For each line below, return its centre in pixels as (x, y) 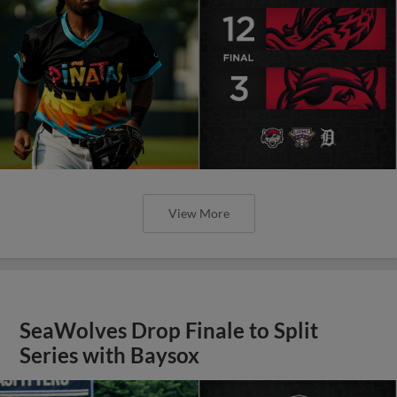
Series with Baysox (110, 355)
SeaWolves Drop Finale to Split (169, 330)
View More (198, 213)
